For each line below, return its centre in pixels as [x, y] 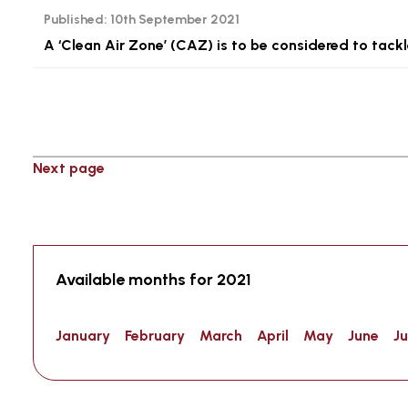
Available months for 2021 [153, 280]
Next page [69, 168]
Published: [76, 20]
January [83, 336]
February [155, 336]
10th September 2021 [173, 20]
